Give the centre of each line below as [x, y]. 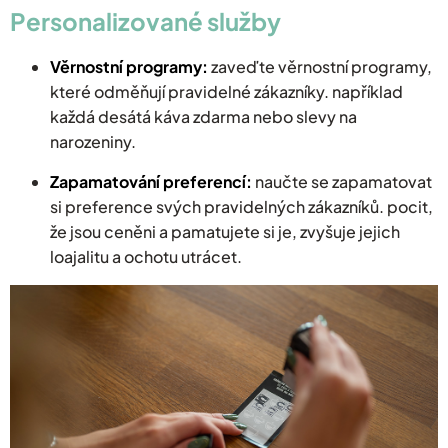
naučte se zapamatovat [342, 182]
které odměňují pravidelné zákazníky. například [226, 92]
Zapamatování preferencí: [151, 182]
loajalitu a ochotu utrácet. [146, 257]
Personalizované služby [145, 21]
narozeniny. [93, 142]
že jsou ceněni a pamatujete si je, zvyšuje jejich [225, 232]
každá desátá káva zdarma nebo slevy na [203, 117]
